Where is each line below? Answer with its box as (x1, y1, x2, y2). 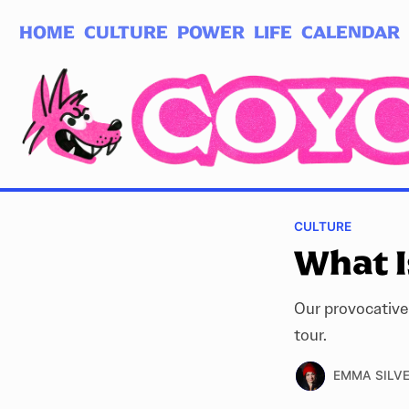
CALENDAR (301, 21, 400, 43)
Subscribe (105, 44, 165, 58)
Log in (32, 44, 68, 58)
